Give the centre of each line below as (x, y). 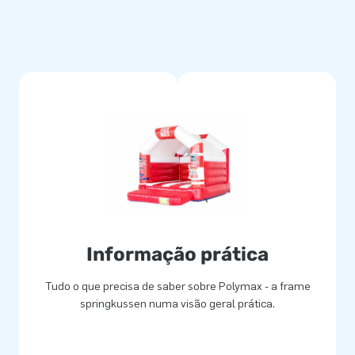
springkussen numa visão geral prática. (177, 304)
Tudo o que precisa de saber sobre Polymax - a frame (177, 287)
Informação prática (177, 255)
